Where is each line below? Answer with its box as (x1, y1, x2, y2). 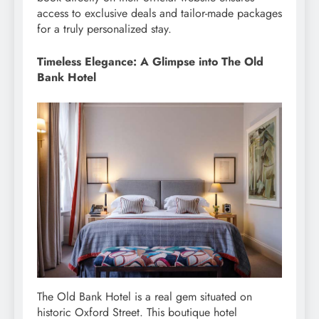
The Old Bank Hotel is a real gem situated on (37, 288, 252, 305)
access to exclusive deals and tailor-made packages (37, 5, 282, 22)
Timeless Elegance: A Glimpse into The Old (37, 53, 263, 70)
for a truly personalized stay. (37, 21, 172, 38)
